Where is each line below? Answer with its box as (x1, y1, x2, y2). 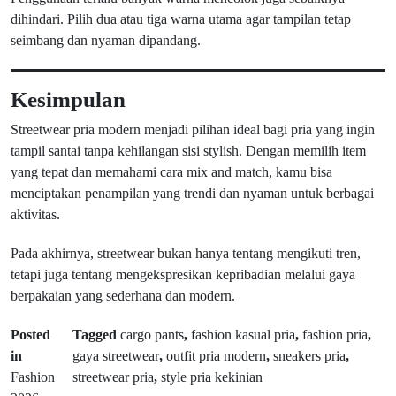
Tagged (72, 327, 120, 342)
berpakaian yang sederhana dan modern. (11, 288, 235, 303)
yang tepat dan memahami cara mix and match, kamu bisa (11, 164, 332, 179)
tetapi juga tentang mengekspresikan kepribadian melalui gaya (11, 267, 355, 282)
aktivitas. (11, 207, 60, 222)
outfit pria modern (165, 348, 266, 363)
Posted (11, 327, 50, 342)
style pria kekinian (160, 369, 263, 385)
